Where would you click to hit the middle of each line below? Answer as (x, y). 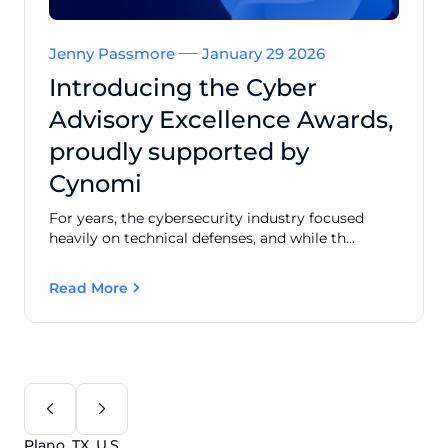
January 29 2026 (261, 53)
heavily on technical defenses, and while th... (202, 237)
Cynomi (95, 183)
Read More (88, 287)
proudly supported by (179, 151)
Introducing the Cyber (183, 87)
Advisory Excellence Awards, (221, 119)
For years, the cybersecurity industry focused (206, 217)
